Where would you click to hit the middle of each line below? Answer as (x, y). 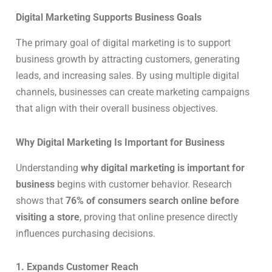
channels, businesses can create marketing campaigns (133, 92)
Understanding (48, 168)
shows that (41, 200)
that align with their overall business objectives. (117, 108)
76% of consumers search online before (152, 200)
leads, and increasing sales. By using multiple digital (127, 75)
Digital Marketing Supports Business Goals (109, 17)
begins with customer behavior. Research (143, 184)
